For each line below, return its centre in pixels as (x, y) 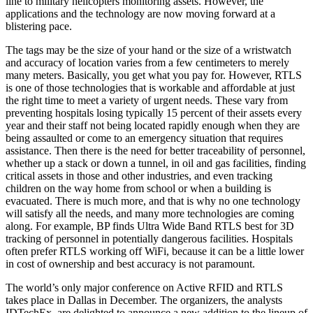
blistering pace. (39, 27)
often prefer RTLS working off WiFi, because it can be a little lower (155, 252)
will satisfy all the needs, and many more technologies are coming (150, 214)
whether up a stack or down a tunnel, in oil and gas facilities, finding (156, 163)
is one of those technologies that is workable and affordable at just (150, 88)
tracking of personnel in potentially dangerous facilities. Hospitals (149, 239)
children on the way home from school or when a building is (138, 189)
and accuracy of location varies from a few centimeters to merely (147, 63)
